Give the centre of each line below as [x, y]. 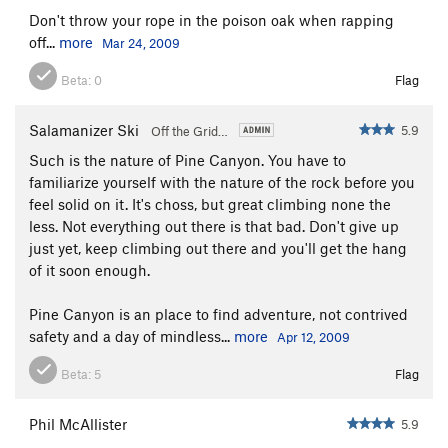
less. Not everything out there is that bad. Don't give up [214, 225]
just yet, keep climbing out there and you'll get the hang [218, 247]
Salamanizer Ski [84, 129]
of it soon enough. [89, 269]
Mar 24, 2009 [141, 42]
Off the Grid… [191, 130]
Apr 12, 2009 [313, 336]
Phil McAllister [78, 423]
